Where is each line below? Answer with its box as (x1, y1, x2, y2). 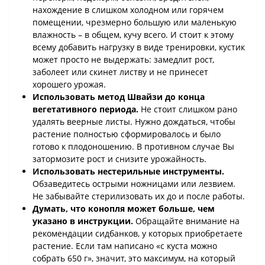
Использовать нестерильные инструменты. (33, 166, 224, 177)
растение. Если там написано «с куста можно (33, 240, 217, 252)
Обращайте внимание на (133, 215, 240, 227)
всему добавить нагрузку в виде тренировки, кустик (33, 41, 245, 53)
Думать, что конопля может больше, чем (33, 203, 215, 215)
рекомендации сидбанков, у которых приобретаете (33, 228, 243, 240)
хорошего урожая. (33, 79, 106, 91)
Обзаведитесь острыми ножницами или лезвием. (33, 178, 235, 190)
